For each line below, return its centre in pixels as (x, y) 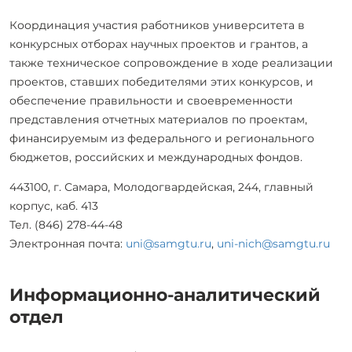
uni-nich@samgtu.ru (273, 244)
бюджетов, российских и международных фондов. (156, 157)
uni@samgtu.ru (169, 244)
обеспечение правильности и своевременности (151, 101)
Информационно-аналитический (165, 295)
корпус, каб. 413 (54, 206)
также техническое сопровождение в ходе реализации (171, 63)
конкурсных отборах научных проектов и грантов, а (159, 44)
